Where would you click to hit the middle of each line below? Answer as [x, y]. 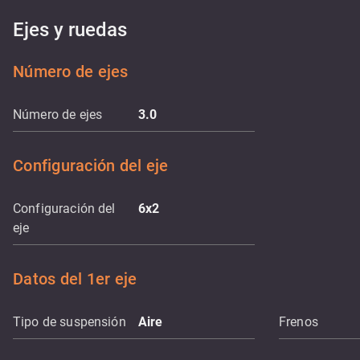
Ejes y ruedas [70, 30]
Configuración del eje [91, 166]
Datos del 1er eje [75, 279]
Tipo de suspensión [70, 322]
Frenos [299, 322]
